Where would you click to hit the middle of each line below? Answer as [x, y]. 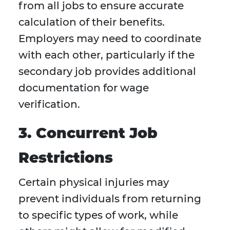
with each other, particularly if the [107, 55]
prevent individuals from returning [110, 199]
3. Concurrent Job [88, 133]
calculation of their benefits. [92, 22]
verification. [49, 104]
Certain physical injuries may [94, 183]
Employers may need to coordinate [110, 39]
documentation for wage [84, 88]
